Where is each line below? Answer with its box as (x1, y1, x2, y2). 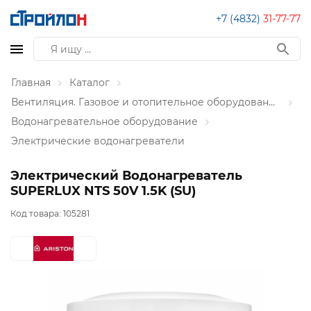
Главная (11, 76, 51, 89)
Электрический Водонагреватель (10, 168, 242, 183)
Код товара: (10, 208, 63, 219)
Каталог (69, 76, 110, 89)
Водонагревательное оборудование (11, 115, 198, 128)
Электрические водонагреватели (11, 135, 185, 147)
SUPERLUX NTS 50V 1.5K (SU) (10, 183, 196, 199)
